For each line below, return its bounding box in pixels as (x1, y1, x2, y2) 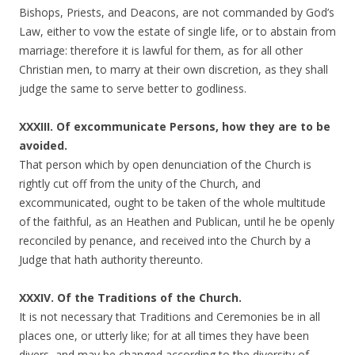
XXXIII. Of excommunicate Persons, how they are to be (19, 119, 330, 134)
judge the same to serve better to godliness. (19, 81, 246, 96)
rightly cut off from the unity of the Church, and (19, 176, 261, 191)
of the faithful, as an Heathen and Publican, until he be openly (19, 214, 334, 229)
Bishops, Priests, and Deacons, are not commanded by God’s (19, 5, 334, 20)
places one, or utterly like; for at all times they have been (19, 328, 309, 343)
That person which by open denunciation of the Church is (19, 157, 311, 172)
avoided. (19, 138, 67, 153)
